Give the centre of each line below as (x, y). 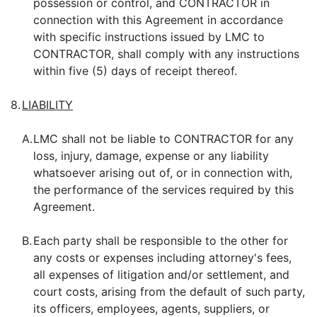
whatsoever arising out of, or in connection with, (163, 173)
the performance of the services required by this (163, 190)
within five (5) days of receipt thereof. (135, 71)
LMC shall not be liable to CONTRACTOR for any (163, 139)
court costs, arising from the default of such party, (169, 292)
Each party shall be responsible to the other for (161, 241)
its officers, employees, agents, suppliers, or (151, 309)
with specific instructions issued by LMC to (149, 37)
